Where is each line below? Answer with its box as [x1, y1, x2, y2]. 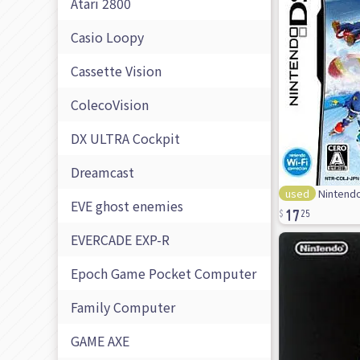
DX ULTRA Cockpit [71, 129, 180, 149]
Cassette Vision [71, 61, 162, 81]
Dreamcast [71, 162, 134, 182]
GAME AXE [71, 331, 129, 351]
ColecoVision [71, 95, 149, 115]
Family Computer [71, 297, 175, 317]
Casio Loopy [71, 27, 144, 47]
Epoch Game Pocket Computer [71, 264, 256, 284]
